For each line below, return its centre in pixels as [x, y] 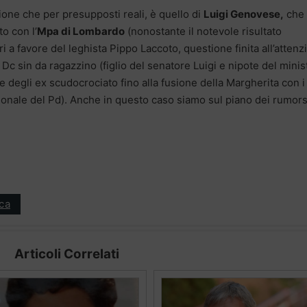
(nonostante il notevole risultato [203, 31]
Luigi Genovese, [244, 14]
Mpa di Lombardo [81, 31]
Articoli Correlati [66, 254]
